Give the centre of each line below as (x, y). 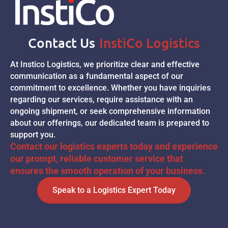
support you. (33, 135)
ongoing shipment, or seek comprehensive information (110, 111)
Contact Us (62, 43)
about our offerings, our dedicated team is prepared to (110, 123)
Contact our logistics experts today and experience (114, 147)
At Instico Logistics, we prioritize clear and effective (105, 65)
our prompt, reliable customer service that (97, 159)
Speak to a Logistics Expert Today (114, 190)
